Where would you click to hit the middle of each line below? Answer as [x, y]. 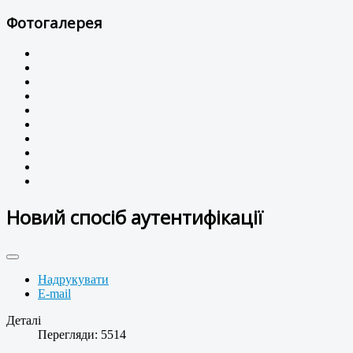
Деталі [24, 321]
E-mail [54, 294]
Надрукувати [73, 280]
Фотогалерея [54, 22]
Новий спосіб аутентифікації [135, 217]
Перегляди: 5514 [82, 335]
